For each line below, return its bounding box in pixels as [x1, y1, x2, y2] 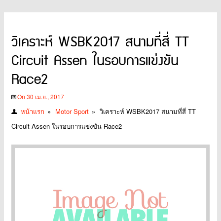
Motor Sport [55, 106, 89, 116]
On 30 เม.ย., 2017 [17, 92, 64, 101]
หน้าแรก [21, 106, 44, 116]
